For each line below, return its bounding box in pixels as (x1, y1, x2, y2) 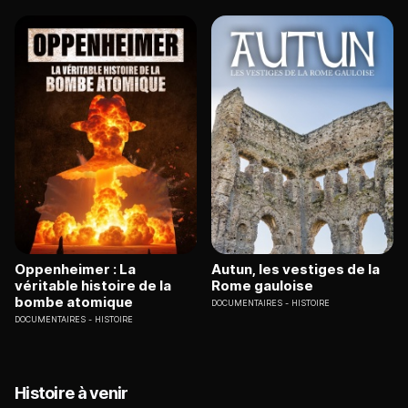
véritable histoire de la (15, 277, 171, 295)
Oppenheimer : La (15, 260, 136, 279)
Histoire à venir (15, 383, 128, 403)
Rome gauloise (211, 277, 313, 295)
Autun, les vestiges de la (211, 260, 380, 279)
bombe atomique (15, 293, 133, 311)
